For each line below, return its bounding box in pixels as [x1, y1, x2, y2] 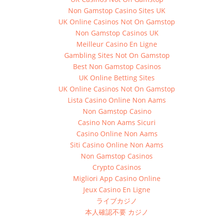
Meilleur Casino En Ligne [76, 39, 158, 49]
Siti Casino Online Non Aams [70, 140, 164, 149]
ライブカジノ [96, 196, 138, 205]
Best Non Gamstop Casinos [73, 61, 161, 71]
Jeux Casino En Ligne [83, 184, 151, 194]
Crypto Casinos [92, 162, 142, 172]
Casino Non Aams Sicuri [78, 117, 156, 127]
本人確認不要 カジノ [85, 207, 149, 217]
